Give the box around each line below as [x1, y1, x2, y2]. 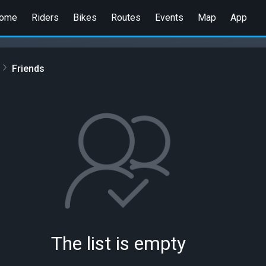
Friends [12, 62, 45, 74]
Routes [110, 11, 141, 23]
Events [154, 11, 183, 23]
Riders [31, 11, 59, 23]
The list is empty [50, 232, 186, 255]
